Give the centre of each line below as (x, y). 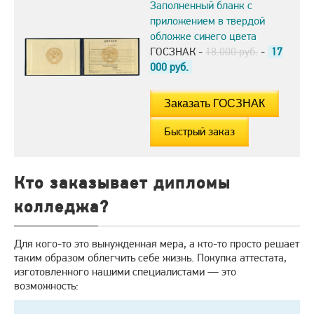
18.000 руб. (232, 52)
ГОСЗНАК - (178, 52)
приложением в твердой (207, 21)
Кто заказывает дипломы (122, 183)
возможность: (46, 286)
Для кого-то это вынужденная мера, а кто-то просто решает (157, 244)
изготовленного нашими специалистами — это (125, 272)
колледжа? (62, 207)
